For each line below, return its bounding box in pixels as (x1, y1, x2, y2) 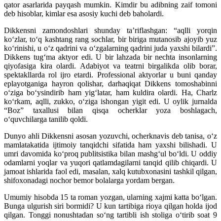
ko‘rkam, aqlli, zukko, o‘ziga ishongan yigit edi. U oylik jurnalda (4, 97, 217, 106)
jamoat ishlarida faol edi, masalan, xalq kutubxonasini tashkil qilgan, (4, 167, 217, 176)
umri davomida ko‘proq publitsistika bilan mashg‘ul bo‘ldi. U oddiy (4, 149, 217, 158)
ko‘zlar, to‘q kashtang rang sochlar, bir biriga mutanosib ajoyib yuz (4, 35, 217, 44)
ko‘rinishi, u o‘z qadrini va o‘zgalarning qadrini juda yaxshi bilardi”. (4, 44, 217, 53)
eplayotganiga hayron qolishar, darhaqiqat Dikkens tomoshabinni (4, 79, 217, 88)
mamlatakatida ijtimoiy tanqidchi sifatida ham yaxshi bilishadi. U (4, 141, 217, 149)
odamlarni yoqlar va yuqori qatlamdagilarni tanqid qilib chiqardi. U (4, 158, 217, 167)
